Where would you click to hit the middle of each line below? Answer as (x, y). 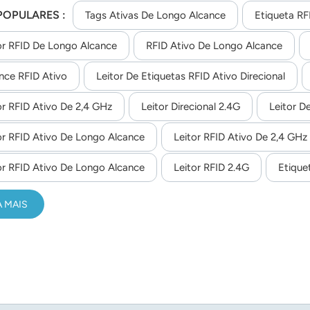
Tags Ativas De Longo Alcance (155, 16)
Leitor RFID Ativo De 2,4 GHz (240, 137)
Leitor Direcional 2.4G (191, 107)
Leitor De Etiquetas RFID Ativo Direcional (191, 76)
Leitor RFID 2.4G (211, 168)
